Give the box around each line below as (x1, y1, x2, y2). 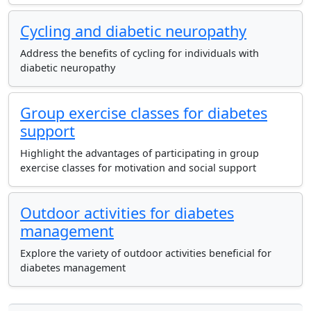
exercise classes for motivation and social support (20, 161, 256, 174)
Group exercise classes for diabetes (20, 103, 267, 123)
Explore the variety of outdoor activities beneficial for (20, 246, 271, 260)
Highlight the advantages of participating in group (20, 146, 259, 160)
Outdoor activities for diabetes (20, 203, 234, 223)
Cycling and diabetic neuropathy (20, 21, 246, 41)
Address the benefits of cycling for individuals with (20, 47, 259, 60)
